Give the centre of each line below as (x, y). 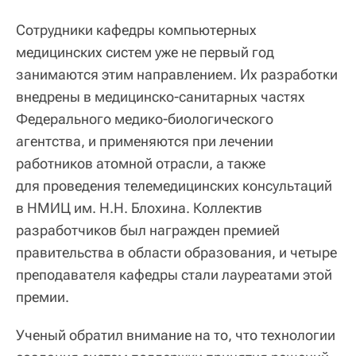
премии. (43, 296)
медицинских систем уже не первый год (145, 52)
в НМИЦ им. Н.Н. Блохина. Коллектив (139, 207)
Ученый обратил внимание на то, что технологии (176, 335)
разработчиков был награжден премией (148, 230)
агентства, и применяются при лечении (145, 141)
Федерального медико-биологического (145, 118)
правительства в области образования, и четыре (176, 252)
